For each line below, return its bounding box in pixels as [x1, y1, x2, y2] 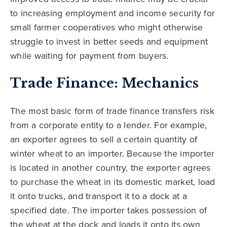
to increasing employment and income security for [10, 7, 215, 20]
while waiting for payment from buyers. [10, 49, 169, 62]
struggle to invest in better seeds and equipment [10, 35, 208, 48]
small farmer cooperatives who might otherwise [10, 21, 203, 34]
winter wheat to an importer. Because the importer [10, 147, 215, 160]
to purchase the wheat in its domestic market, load [10, 175, 215, 188]
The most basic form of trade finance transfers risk [10, 104, 214, 118]
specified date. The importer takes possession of [10, 204, 207, 217]
